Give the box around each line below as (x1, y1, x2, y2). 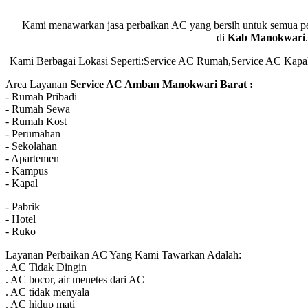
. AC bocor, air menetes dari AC (5, 273, 144, 285)
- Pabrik (5, 200, 40, 212)
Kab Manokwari (227, 31, 305, 43)
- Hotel (5, 212, 36, 225)
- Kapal (5, 177, 38, 189)
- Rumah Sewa (5, 102, 70, 115)
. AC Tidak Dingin (5, 261, 87, 273)
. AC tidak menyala (5, 285, 89, 298)
